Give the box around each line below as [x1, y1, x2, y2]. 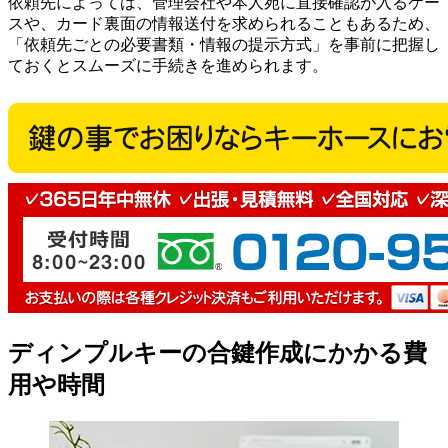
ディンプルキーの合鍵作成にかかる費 [8, 339, 427, 366]
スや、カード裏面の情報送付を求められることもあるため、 [8, 15, 440, 33]
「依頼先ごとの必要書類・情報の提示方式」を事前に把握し [8, 36, 440, 54]
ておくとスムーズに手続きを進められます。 [8, 57, 328, 75]
